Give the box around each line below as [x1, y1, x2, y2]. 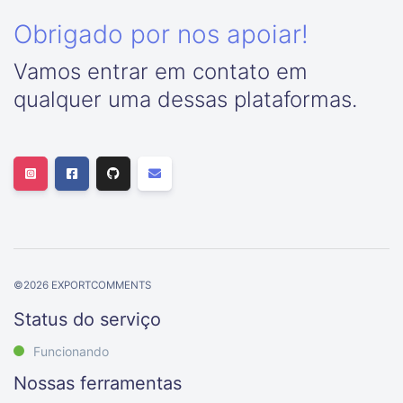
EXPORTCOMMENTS [49, 279, 151, 291]
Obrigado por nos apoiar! [13, 19, 309, 49]
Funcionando [33, 344, 109, 359]
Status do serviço [13, 309, 161, 330]
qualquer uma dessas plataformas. [13, 86, 357, 112]
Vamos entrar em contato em [13, 58, 308, 85]
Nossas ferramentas [13, 372, 182, 394]
